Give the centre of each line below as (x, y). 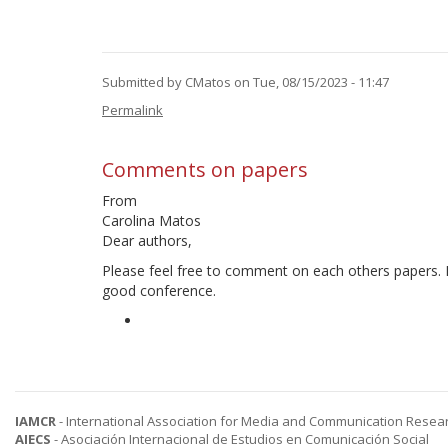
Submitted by (143, 82)
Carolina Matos (151, 220)
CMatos (208, 82)
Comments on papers (205, 169)
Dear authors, (147, 240)
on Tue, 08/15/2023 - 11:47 (310, 82)
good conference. (159, 290)
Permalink (132, 110)
